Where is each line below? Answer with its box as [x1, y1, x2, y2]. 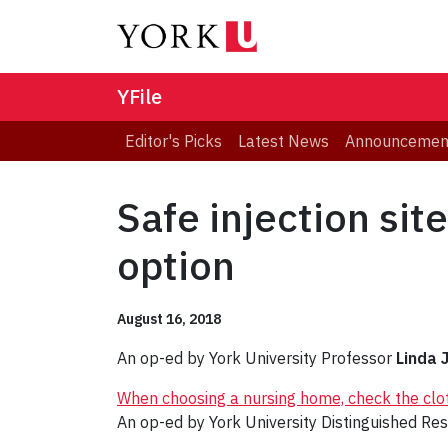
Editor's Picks [125, 131, 222, 152]
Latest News [238, 131, 329, 152]
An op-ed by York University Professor [117, 348, 396, 369]
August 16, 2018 [117, 310, 221, 329]
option [117, 239, 235, 292]
